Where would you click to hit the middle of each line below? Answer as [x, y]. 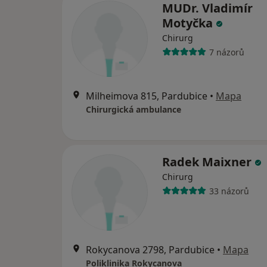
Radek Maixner [208, 162]
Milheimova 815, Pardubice [147, 96]
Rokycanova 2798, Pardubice [150, 250]
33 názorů [229, 191]
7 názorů [226, 52]
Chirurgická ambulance [133, 110]
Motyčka [189, 23]
